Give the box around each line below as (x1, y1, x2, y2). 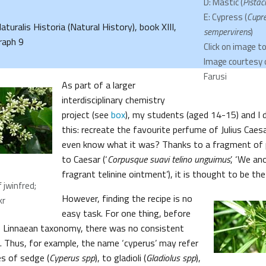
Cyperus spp (49, 251, 95, 265)
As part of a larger (62, 78, 135, 92)
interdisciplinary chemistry (62, 93, 165, 107)
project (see (62, 107, 111, 122)
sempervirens (204, 25, 251, 39)
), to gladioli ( (95, 251, 146, 265)
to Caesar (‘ (62, 152, 107, 166)
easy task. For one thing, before (62, 206, 191, 220)
